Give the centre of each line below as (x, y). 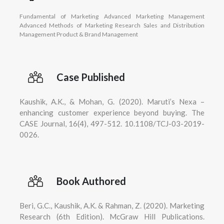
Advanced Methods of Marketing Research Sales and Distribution (112, 25)
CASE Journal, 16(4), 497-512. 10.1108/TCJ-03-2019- (112, 123)
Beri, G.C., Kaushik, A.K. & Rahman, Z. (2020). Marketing (112, 205)
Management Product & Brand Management (78, 34)
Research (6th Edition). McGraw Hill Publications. (112, 216)
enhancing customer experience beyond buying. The (112, 112)
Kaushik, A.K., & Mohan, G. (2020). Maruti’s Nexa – (112, 101)
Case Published (90, 77)
